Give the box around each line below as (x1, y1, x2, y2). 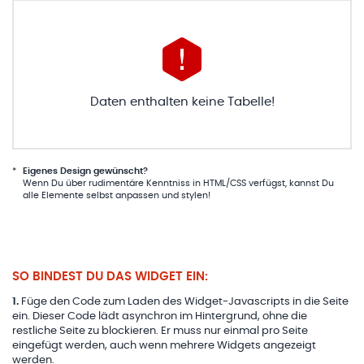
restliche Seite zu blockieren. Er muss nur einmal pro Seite (12, 326, 308, 337)
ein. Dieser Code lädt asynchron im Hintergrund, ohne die (12, 311, 307, 323)
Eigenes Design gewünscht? (22, 166, 148, 175)
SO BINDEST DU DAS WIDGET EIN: (12, 271, 208, 283)
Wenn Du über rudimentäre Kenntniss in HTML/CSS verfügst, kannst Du (22, 178, 334, 188)
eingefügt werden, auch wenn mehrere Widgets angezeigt (12, 340, 316, 352)
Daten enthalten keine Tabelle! (89, 95, 275, 108)
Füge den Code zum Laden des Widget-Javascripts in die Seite (21, 297, 349, 308)
